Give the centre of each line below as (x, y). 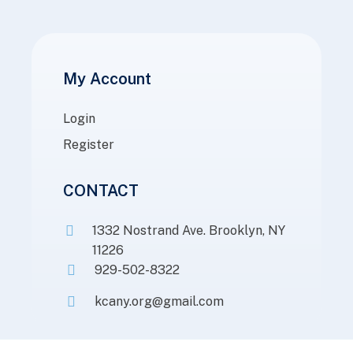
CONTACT (101, 191)
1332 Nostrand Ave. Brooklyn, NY (188, 230)
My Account (107, 79)
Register (89, 145)
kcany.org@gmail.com (159, 301)
